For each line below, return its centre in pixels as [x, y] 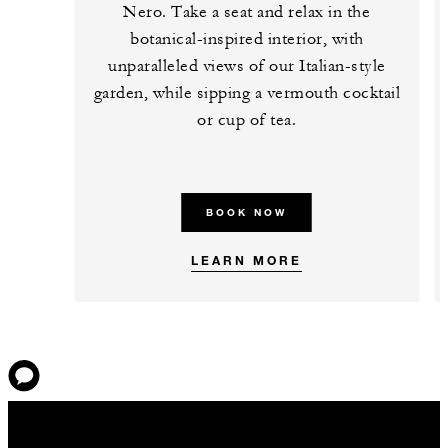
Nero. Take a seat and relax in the [247, 12]
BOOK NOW [247, 213]
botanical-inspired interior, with [247, 39]
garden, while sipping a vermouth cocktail [247, 93]
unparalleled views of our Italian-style [247, 66]
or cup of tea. [247, 120]
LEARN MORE [247, 260]
